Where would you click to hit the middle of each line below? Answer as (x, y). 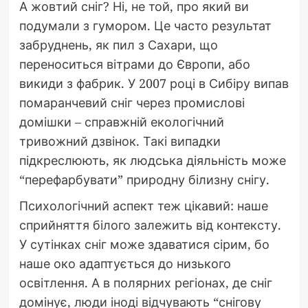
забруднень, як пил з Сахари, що (118, 45)
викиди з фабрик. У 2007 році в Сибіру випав (154, 84)
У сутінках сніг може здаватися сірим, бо (144, 244)
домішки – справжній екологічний (121, 122)
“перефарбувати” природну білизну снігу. (144, 180)
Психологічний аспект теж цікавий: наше (143, 206)
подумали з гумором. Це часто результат (145, 26)
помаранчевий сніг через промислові (132, 103)
